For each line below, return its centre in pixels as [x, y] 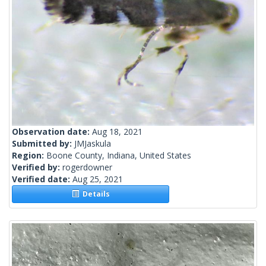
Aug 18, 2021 [117, 132]
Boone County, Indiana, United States [119, 156]
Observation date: [52, 132]
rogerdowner [87, 167]
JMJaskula [93, 144]
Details [94, 194]
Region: [29, 156]
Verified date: [42, 179]
